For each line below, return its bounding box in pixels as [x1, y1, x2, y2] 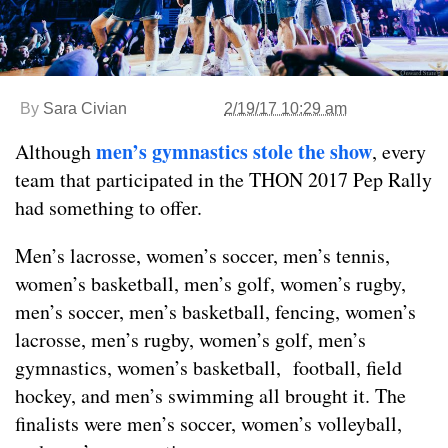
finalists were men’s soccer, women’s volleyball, [15, 409, 402, 437]
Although [15, 137, 96, 165]
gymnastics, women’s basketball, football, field [15, 353, 402, 381]
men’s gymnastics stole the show [96, 136, 372, 166]
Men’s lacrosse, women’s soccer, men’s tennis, [15, 241, 390, 269]
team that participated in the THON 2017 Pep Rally [15, 165, 432, 193]
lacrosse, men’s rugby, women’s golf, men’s [15, 325, 366, 353]
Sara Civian [43, 99, 127, 117]
